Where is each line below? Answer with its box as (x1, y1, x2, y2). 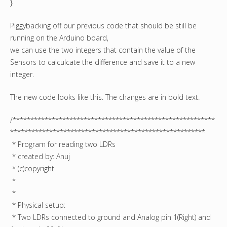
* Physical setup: (10, 200, 65, 210)
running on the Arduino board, (10, 33, 108, 43)
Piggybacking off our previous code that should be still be (10, 21, 197, 31)
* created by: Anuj (10, 152, 70, 162)
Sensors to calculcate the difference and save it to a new (10, 57, 195, 67)
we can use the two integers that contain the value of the (10, 45, 196, 55)
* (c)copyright (10, 164, 54, 174)
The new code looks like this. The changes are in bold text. (10, 92, 200, 102)
